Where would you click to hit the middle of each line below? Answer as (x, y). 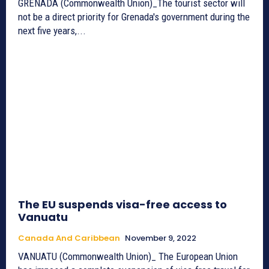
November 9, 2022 (161, 238)
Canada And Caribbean (69, 238)
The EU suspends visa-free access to (122, 204)
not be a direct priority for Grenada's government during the (134, 17)
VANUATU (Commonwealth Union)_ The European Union (128, 256)
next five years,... (52, 30)
